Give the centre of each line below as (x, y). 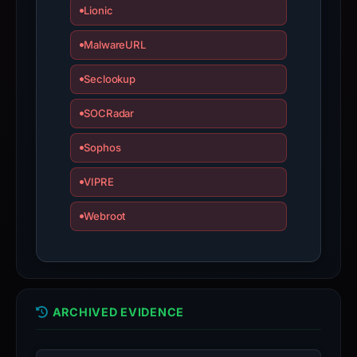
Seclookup (110, 79)
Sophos (102, 147)
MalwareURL (115, 45)
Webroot (104, 216)
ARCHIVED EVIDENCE (118, 312)
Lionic (98, 10)
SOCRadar (109, 113)
